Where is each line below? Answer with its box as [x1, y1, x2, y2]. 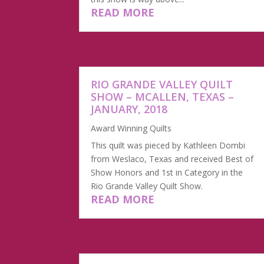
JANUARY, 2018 [91, 101, 168, 116]
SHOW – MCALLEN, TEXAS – [91, 89, 235, 104]
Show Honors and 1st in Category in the [91, 166, 243, 178]
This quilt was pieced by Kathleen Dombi [91, 139, 246, 151]
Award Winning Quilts [91, 122, 172, 134]
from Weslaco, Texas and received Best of [91, 153, 254, 164]
